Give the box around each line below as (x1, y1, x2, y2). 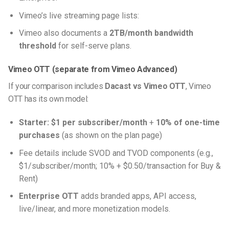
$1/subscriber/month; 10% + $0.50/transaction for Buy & (18, 161, 221, 171)
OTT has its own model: (8, 94, 88, 104)
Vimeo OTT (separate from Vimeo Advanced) (8, 64, 177, 75)
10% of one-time (155, 118, 220, 128)
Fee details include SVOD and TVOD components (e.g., (18, 148, 213, 158)
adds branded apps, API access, (78, 191, 196, 201)
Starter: (18, 118, 49, 128)
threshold (18, 41, 56, 51)
